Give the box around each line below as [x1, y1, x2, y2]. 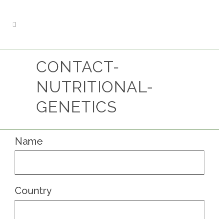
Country [15, 185, 52, 197]
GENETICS [36, 98, 117, 116]
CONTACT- [36, 58, 120, 76]
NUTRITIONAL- [36, 78, 153, 96]
